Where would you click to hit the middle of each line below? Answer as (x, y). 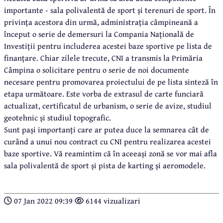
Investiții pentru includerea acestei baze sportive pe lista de (108, 46)
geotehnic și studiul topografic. (57, 117)
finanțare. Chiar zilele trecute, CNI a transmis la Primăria (103, 57)
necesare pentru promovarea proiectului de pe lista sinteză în (111, 81)
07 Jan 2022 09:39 (43, 200)
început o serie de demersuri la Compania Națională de (99, 34)
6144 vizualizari (112, 200)
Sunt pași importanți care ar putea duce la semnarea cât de (107, 129)
